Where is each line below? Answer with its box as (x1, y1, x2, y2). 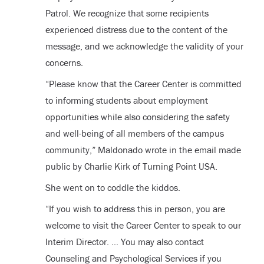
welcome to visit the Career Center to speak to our (45, 219, 241, 232)
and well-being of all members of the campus (45, 127, 224, 140)
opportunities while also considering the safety (45, 111, 230, 123)
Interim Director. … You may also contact (45, 236, 204, 248)
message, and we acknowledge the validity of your (45, 40, 243, 52)
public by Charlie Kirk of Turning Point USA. (45, 160, 217, 173)
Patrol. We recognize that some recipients (45, 7, 209, 19)
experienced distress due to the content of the (45, 24, 227, 36)
